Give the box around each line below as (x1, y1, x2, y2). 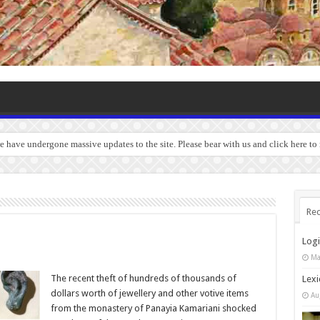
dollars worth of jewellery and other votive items (50, 287, 249, 299)
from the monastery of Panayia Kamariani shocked (50, 302, 256, 314)
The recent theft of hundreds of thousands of (50, 272, 236, 284)
